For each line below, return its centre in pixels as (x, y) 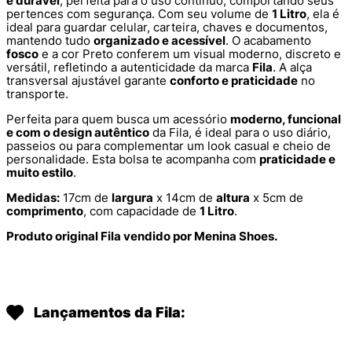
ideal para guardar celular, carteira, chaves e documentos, (167, 27)
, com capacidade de (141, 211)
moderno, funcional (286, 119)
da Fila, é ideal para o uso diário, (240, 133)
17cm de (86, 198)
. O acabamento (268, 41)
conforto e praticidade (234, 81)
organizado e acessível (159, 41)
